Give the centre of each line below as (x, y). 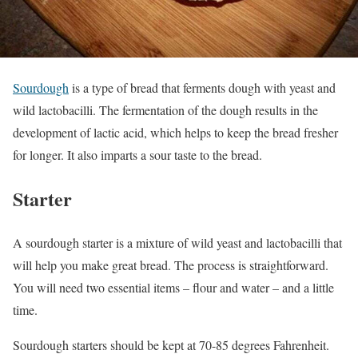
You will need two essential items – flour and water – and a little (173, 288)
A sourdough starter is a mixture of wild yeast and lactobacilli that (177, 243)
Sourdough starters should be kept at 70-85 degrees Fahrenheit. (171, 345)
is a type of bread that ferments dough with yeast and (202, 88)
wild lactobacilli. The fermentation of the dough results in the (165, 110)
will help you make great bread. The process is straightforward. (171, 265)
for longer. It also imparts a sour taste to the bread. (137, 155)
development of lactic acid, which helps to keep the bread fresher (175, 133)
